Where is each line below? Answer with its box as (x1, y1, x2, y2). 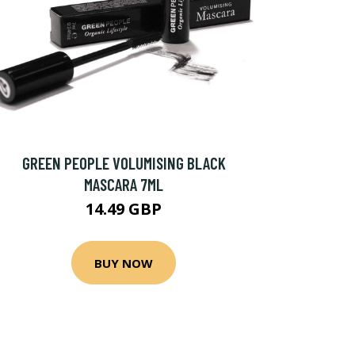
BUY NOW (94, 254, 153, 271)
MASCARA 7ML (84, 174, 163, 194)
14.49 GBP (86, 198, 162, 219)
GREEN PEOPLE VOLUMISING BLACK (21, 153, 226, 173)
